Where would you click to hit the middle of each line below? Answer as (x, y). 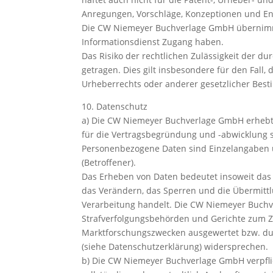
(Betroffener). (109, 162)
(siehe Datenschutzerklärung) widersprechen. (175, 246)
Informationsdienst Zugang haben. (153, 41)
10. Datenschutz (115, 106)
